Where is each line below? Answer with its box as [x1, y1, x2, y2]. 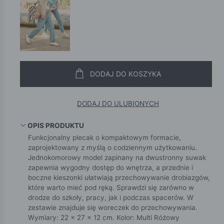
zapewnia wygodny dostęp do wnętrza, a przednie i [28, 163, 193, 171]
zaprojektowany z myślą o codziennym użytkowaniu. [28, 143, 197, 151]
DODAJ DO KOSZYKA [90, 69, 161, 78]
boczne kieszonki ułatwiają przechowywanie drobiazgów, [28, 173, 210, 181]
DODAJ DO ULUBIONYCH [77, 99, 159, 108]
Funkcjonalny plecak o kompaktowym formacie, [28, 133, 181, 141]
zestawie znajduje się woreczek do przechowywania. [28, 203, 197, 211]
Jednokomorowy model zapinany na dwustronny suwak [28, 153, 206, 161]
